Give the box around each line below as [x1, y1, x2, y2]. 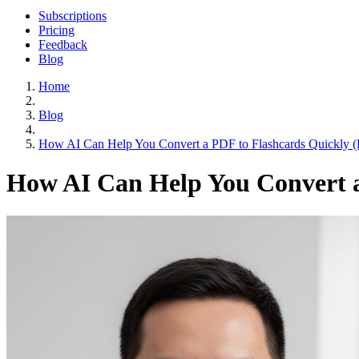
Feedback [38, 38, 87, 51]
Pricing [38, 23, 75, 37]
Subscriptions [38, 9, 107, 22]
